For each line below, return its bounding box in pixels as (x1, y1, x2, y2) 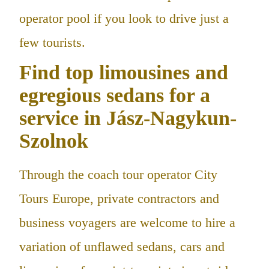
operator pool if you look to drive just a (19, 10, 229, 26)
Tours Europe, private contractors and (19, 190, 219, 206)
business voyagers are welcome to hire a (19, 214, 235, 230)
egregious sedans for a (19, 84, 210, 107)
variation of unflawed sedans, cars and (19, 238, 225, 254)
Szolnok (19, 130, 88, 153)
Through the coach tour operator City (19, 166, 217, 182)
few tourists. (19, 34, 85, 50)
